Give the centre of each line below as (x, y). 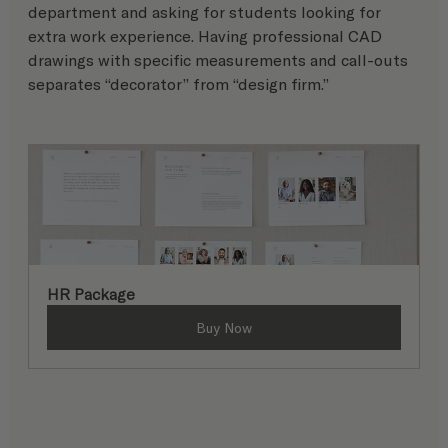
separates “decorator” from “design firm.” (178, 84)
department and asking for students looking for (206, 12)
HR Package (91, 294)
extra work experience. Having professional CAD (207, 36)
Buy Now (224, 328)
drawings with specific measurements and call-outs (220, 60)
